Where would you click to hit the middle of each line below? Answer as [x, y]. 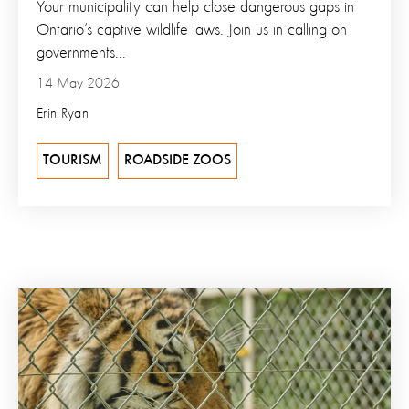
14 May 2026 [78, 84]
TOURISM [73, 160]
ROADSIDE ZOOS [178, 160]
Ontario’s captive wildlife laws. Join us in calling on [192, 30]
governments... [81, 52]
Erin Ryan [63, 114]
